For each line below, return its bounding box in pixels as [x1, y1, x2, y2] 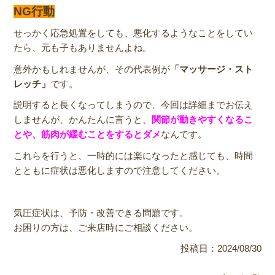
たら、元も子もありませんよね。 [14, 42, 152, 53]
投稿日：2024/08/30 [180, 243, 261, 254]
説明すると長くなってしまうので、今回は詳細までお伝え [14, 99, 254, 110]
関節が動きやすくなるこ [152, 114, 254, 125]
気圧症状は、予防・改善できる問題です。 [14, 207, 189, 218]
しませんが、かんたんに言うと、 [14, 114, 152, 125]
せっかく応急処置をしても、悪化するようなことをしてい [14, 28, 254, 39]
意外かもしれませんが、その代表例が [14, 63, 171, 74]
